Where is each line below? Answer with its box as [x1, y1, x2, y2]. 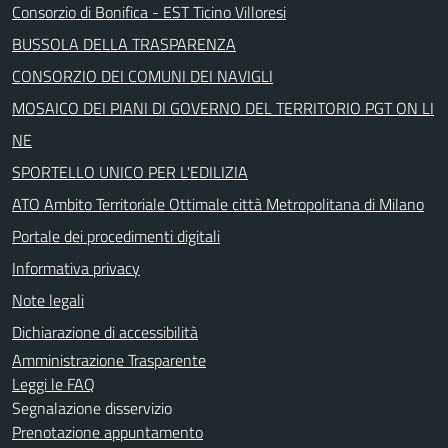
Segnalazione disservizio [12, 395, 172, 420]
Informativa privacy [12, 255, 140, 280]
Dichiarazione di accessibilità [12, 319, 198, 344]
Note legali [12, 287, 84, 312]
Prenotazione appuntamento [12, 419, 203, 444]
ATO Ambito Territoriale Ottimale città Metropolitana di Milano [12, 191, 424, 216]
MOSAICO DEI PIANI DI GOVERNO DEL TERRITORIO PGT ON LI [12, 95, 434, 120]
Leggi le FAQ [12, 371, 95, 396]
